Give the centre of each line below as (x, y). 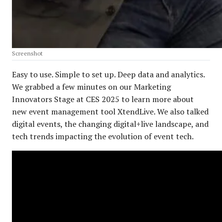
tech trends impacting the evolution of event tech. (103, 136)
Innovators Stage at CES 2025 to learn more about (103, 99)
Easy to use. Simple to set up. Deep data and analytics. (108, 74)
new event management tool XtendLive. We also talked (110, 111)
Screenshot (27, 53)
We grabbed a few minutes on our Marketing (91, 86)
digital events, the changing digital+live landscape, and (110, 124)
